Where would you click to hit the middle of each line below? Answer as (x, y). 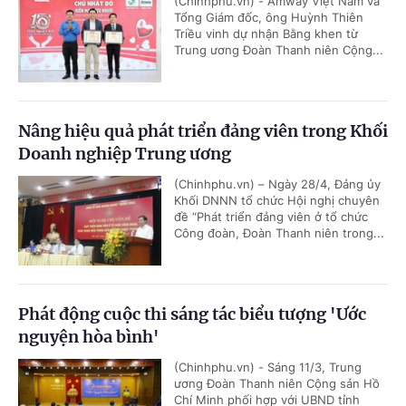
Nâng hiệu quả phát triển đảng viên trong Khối (203, 131)
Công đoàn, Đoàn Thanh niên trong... (279, 233)
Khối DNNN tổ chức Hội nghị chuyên (277, 200)
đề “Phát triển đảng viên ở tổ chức (271, 217)
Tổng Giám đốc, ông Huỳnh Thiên (269, 17)
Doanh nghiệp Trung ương (125, 154)
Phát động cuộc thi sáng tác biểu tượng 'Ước (192, 314)
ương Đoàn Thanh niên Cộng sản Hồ (277, 383)
